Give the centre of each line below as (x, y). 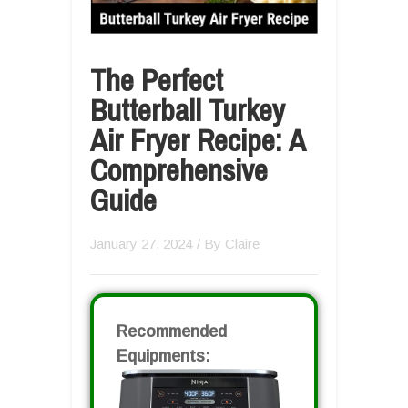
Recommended (172, 331)
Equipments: (163, 356)
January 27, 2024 (141, 243)
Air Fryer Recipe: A (198, 140)
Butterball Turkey (188, 110)
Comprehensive (179, 170)
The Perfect (157, 80)
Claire (242, 243)
